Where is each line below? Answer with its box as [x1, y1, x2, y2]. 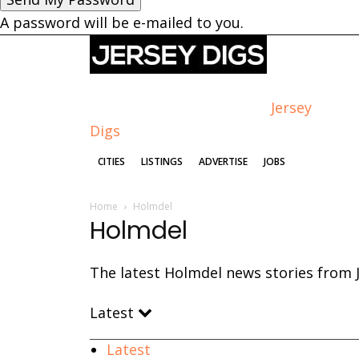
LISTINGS [141, 155, 183, 169]
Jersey [271, 98, 312, 118]
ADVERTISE [199, 155, 248, 169]
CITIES [98, 155, 125, 169]
